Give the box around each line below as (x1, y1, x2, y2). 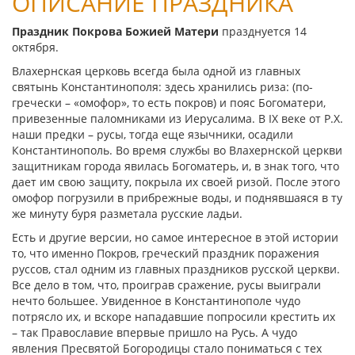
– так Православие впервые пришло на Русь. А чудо (12, 325, 297, 340)
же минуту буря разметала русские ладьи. (12, 206, 242, 221)
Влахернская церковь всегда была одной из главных (12, 63, 300, 78)
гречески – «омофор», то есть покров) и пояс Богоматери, (12, 95, 326, 110)
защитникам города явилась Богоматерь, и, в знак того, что (12, 158, 339, 174)
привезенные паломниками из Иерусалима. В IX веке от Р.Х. (12, 111, 343, 126)
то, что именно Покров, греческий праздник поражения (12, 246, 319, 261)
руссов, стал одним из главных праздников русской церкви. (12, 261, 340, 277)
